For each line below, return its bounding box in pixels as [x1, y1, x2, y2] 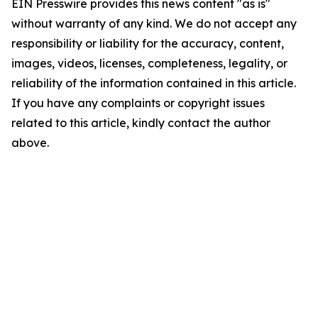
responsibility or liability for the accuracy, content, [11, 36, 284, 50]
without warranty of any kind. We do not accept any [11, 16, 297, 31]
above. [11, 136, 49, 150]
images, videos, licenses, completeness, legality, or [11, 56, 287, 70]
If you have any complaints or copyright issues [11, 96, 265, 110]
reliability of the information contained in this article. [11, 76, 296, 90]
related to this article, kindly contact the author [11, 116, 270, 130]
